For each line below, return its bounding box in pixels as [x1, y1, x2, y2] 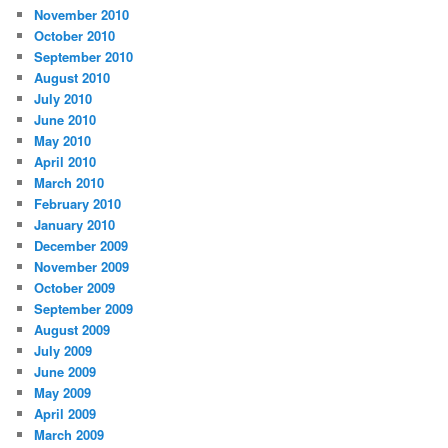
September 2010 [34, 46, 134, 66]
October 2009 [34, 277, 116, 297]
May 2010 [34, 130, 92, 150]
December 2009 [34, 235, 129, 255]
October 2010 [34, 25, 116, 45]
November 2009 [34, 256, 130, 276]
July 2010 [34, 88, 93, 108]
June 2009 [34, 361, 97, 381]
